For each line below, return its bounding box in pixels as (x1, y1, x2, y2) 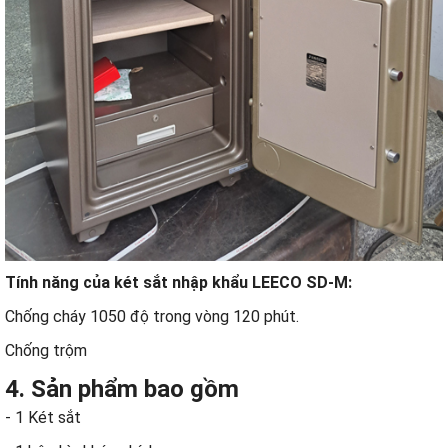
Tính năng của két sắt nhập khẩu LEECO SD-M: (5, 273, 352, 293)
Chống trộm (5, 341, 87, 361)
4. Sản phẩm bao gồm (5, 375, 239, 404)
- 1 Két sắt (5, 408, 81, 428)
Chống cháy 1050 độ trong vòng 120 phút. (5, 307, 299, 327)
